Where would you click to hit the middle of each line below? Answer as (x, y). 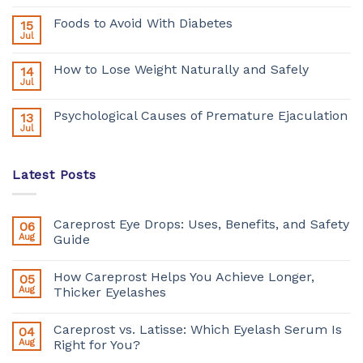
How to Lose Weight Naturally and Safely (181, 69)
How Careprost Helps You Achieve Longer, (184, 277)
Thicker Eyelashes (110, 293)
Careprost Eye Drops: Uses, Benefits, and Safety (201, 224)
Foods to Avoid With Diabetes (143, 23)
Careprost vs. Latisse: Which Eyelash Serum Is (198, 330)
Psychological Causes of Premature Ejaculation (201, 115)
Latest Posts (54, 174)
